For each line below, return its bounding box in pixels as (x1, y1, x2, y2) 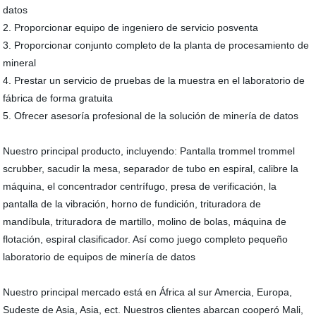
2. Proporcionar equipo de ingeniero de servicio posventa (3, 22, 259, 33)
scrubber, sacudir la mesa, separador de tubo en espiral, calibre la (3, 163, 299, 174)
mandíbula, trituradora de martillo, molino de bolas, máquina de (3, 216, 287, 227)
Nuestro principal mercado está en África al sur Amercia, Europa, (3, 286, 293, 298)
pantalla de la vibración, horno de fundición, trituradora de (3, 198, 262, 209)
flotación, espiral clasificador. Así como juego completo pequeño (3, 233, 288, 245)
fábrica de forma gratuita (3, 92, 114, 104)
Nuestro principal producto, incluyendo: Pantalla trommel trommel (3, 145, 296, 157)
